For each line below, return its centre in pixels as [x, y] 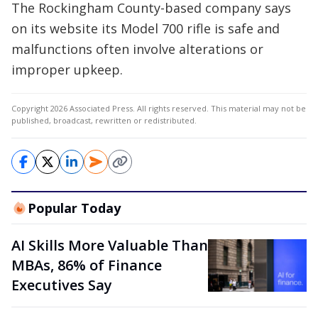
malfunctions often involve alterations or [137, 49]
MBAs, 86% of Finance [87, 265]
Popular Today [74, 208]
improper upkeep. [67, 70]
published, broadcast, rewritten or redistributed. [104, 120]
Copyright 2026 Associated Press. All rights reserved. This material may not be [159, 108]
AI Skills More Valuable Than [110, 245]
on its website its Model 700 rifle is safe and [146, 28]
